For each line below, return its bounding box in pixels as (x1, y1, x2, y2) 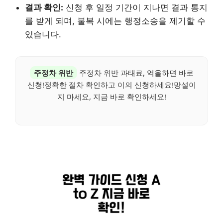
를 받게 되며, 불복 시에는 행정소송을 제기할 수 (25, 15, 206, 26)
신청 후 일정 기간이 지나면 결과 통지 (63, 2, 208, 12)
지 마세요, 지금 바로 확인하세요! (57, 91, 166, 102)
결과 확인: (25, 2, 63, 12)
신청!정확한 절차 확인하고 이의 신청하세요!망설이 (27, 79, 196, 90)
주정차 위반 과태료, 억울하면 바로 (77, 67, 194, 78)
